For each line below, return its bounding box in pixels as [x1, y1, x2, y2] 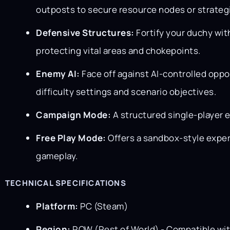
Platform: [36, 200, 79, 212]
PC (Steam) [78, 200, 128, 212]
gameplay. [36, 149, 78, 162]
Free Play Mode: [36, 131, 106, 144]
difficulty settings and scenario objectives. [36, 85, 216, 98]
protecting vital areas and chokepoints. [36, 44, 201, 56]
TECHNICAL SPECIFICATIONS [5, 177, 126, 188]
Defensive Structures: [36, 26, 135, 39]
